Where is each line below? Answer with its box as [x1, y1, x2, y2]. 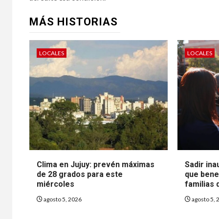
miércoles [37, 179, 74, 189]
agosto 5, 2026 [43, 195, 82, 203]
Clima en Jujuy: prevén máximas [37, 159, 154, 169]
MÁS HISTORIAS [29, 15, 118, 28]
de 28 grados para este [37, 169, 123, 179]
